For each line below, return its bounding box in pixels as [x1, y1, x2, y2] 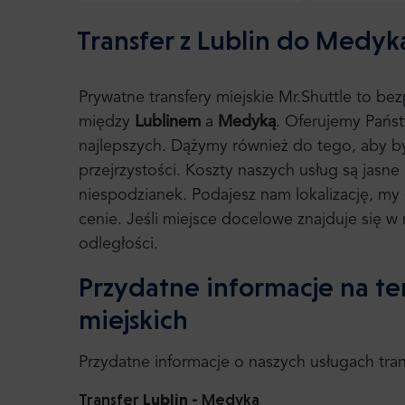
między [79, 114, 135, 130]
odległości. [79, 236, 158, 252]
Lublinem [135, 114, 205, 130]
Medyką [218, 114, 276, 130]
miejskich [79, 304, 188, 335]
